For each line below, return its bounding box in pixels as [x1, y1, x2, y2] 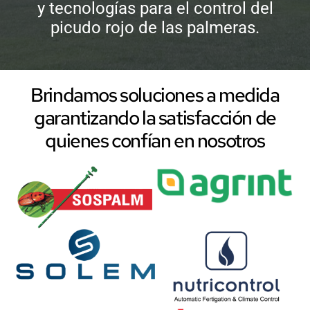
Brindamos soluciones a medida [30, 81, 280, 108]
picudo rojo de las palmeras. [51, 17, 259, 37]
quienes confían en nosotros [45, 127, 265, 154]
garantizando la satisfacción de [34, 104, 276, 131]
